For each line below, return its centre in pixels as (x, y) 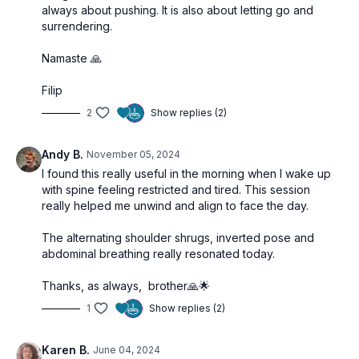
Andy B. (63, 154)
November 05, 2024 (133, 154)
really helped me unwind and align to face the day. (175, 206)
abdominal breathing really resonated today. (158, 254)
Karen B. (66, 350)
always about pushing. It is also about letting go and (177, 10)
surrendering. (77, 26)
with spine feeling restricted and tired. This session (176, 190)
